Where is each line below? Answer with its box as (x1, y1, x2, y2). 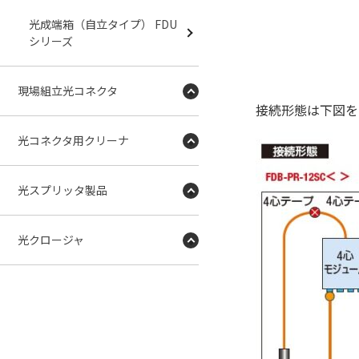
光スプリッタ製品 (18, 182, 107, 198)
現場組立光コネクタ (18, 83, 118, 99)
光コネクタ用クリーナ (18, 132, 129, 148)
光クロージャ (18, 232, 84, 248)
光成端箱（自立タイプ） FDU (29, 16, 177, 32)
